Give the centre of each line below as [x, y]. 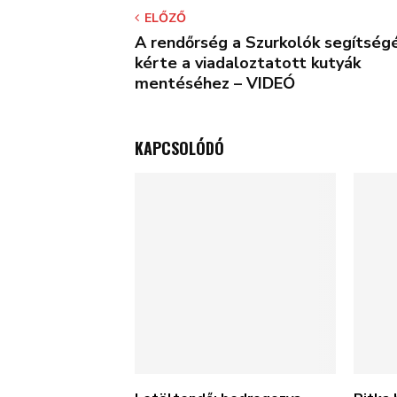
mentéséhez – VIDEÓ [215, 83]
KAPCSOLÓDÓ [179, 148]
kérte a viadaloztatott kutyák [248, 63]
